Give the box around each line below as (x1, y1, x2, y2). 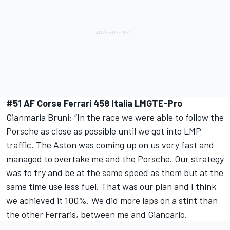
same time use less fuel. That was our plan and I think (6, 181, 216, 193)
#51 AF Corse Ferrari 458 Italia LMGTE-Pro (6, 98, 182, 109)
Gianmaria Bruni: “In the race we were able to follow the (6, 111, 224, 123)
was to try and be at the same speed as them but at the (6, 167, 223, 179)
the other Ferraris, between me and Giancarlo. (6, 208, 187, 220)
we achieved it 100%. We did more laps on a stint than (6, 195, 218, 206)
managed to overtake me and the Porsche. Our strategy (6, 153, 224, 165)
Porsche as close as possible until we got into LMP (6, 125, 201, 137)
